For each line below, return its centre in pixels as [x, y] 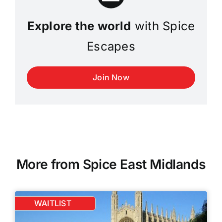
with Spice [163, 26]
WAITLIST [53, 203]
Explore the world [79, 26]
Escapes [111, 46]
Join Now [111, 77]
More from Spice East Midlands [111, 164]
